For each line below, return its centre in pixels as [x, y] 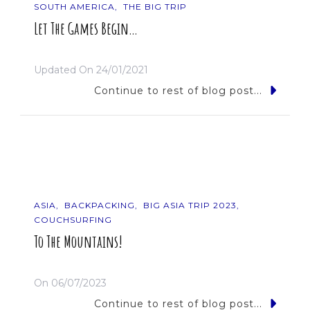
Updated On [65, 70]
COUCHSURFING [73, 219]
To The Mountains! [78, 242]
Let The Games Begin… [86, 29]
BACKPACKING [100, 206]
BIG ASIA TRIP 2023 [190, 206]
